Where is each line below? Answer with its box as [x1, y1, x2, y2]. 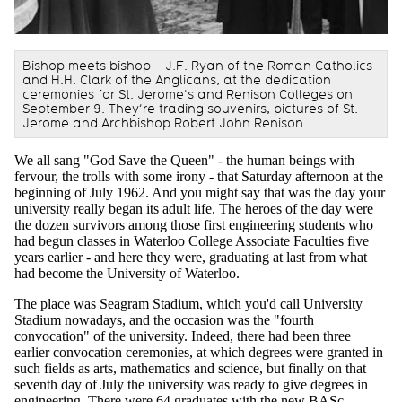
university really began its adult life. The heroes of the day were [14, 200, 373, 216]
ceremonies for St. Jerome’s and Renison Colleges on [22, 85, 353, 102]
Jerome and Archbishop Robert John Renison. [22, 114, 307, 131]
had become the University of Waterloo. [14, 265, 240, 281]
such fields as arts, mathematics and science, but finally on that [14, 360, 366, 376]
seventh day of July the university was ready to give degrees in [14, 376, 368, 392]
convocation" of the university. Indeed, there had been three [14, 328, 351, 344]
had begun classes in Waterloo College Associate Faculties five [14, 232, 369, 249]
